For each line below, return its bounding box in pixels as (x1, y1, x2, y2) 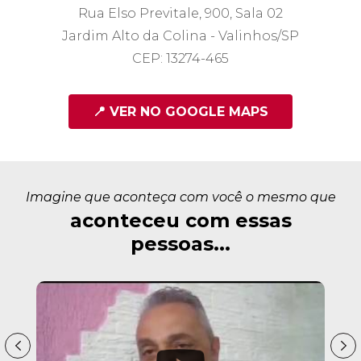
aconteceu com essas (69, 209, 292, 232)
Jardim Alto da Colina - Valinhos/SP (62, 28, 299, 44)
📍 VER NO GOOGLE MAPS (93, 104, 268, 119)
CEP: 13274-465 (132, 51, 229, 66)
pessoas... (131, 232, 230, 255)
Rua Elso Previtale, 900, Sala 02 (78, 6, 283, 21)
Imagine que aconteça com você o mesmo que (25, 189, 336, 205)
